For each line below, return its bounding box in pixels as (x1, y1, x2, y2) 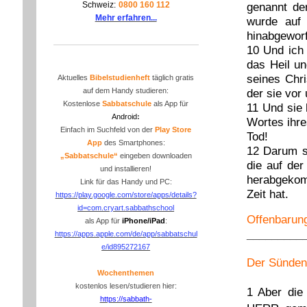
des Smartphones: (101, 138, 165, 147)
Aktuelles (58, 73, 90, 82)
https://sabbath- (99, 295, 152, 304)
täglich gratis (150, 73, 195, 82)
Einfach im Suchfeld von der (60, 125, 156, 134)
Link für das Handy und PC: (79, 177, 172, 186)
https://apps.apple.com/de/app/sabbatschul (54, 230, 197, 238)
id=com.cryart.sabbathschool (77, 204, 175, 212)
